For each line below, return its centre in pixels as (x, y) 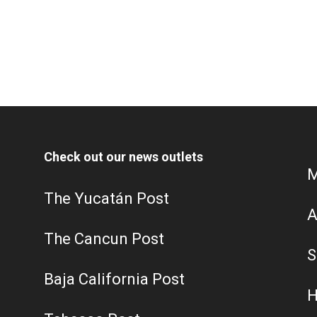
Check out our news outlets (123, 157)
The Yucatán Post (106, 198)
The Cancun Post (104, 239)
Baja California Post (114, 279)
